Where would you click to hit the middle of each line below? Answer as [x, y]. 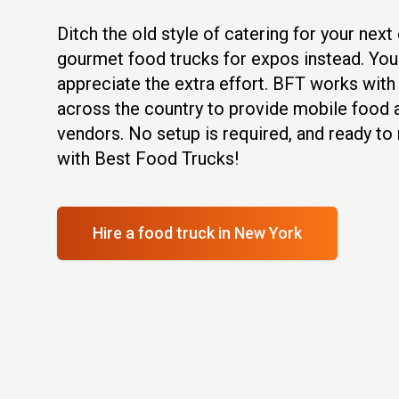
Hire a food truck [155, 233]
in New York [260, 233]
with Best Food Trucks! [148, 159]
